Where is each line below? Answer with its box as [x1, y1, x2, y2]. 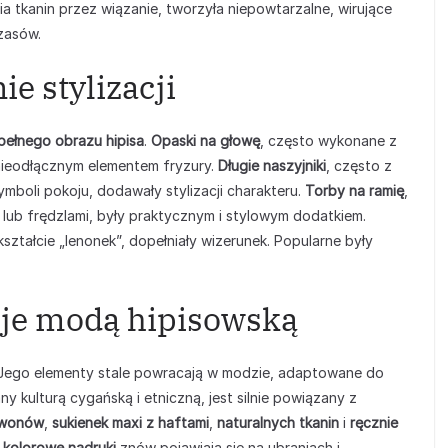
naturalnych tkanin [217, 414, 339, 431]
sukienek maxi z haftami [52, 414, 209, 431]
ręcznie [350, 414, 398, 431]
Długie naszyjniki [218, 157, 326, 174]
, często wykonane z [260, 132, 397, 149]
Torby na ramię [305, 182, 404, 199]
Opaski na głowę [151, 132, 260, 149]
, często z [326, 157, 392, 174]
